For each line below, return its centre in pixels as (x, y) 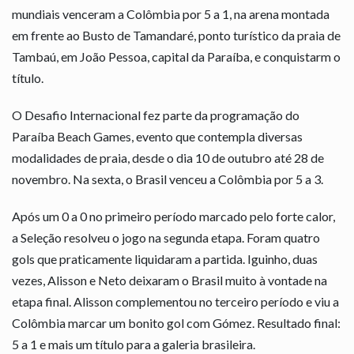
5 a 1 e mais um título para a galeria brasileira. (134, 345)
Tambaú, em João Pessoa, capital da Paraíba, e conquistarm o (176, 57)
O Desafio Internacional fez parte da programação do (156, 115)
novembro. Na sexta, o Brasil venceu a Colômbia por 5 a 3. (168, 179)
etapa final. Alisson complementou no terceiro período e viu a (175, 302)
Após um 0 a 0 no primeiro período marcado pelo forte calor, (173, 217)
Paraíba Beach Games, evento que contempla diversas (157, 137)
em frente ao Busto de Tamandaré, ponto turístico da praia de (176, 36)
